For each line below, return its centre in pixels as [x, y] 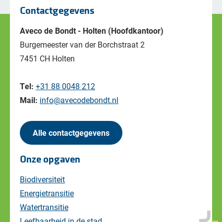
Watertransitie [44, 207]
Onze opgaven [50, 160]
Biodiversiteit [42, 179]
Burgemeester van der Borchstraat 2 [82, 45]
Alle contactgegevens [71, 133]
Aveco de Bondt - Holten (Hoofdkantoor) [92, 31]
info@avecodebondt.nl [79, 100]
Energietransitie [47, 193]
